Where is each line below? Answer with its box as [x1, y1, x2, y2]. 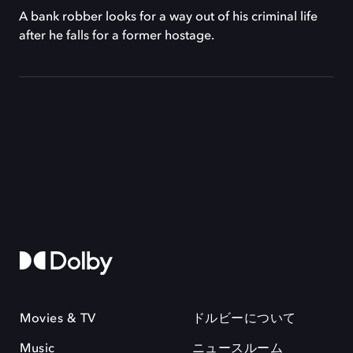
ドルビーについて [191, 313, 296, 325]
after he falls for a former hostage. [19, 30, 214, 43]
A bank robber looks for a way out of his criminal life [19, 11, 318, 24]
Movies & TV [20, 313, 96, 325]
